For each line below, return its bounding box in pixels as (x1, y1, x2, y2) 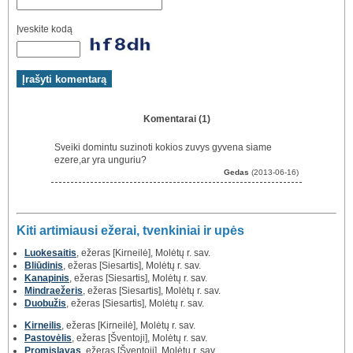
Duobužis (24, 298, 66, 310)
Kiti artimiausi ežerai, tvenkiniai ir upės (17, 224, 244, 238)
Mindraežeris (24, 285, 83, 297)
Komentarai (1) (143, 113, 210, 125)
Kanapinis (24, 273, 69, 284)
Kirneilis (24, 320, 61, 332)
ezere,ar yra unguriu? (54, 154, 147, 166)
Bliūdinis (24, 260, 63, 272)
